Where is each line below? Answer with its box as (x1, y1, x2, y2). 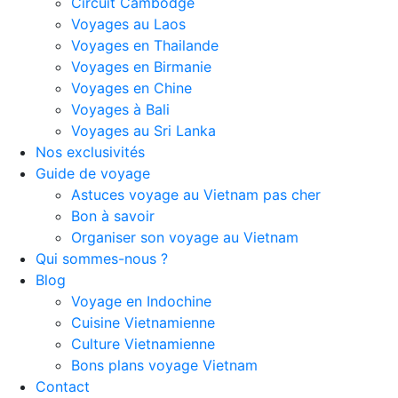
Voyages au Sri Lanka (71, 122, 216, 140)
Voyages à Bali (71, 100, 170, 119)
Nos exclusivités (36, 143, 145, 162)
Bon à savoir (71, 207, 155, 226)
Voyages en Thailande (71, 36, 219, 55)
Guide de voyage (36, 164, 155, 183)
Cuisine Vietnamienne (71, 314, 215, 332)
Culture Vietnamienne (71, 335, 215, 354)
